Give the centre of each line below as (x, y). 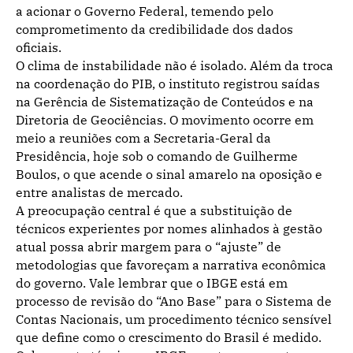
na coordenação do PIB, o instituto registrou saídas (168, 83)
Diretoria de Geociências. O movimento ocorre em (165, 119)
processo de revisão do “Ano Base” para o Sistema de (174, 301)
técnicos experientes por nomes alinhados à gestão (169, 228)
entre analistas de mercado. (99, 192)
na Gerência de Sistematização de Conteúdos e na (165, 101)
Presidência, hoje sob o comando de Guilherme (157, 156)
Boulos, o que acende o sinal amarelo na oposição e (169, 174)
